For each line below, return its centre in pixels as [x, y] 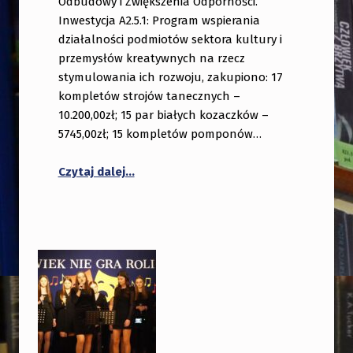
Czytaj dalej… [96, 172]
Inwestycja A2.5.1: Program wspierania [159, 21]
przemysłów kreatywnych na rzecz [151, 59]
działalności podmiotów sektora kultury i [170, 40]
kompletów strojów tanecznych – [149, 97]
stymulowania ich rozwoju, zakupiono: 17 [170, 78]
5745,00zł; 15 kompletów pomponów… [160, 134]
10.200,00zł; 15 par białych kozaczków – [163, 115]
